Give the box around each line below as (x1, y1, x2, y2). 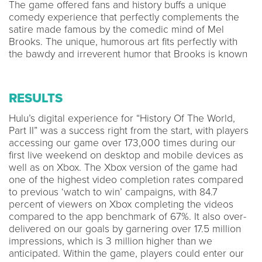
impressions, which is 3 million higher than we (9, 235, 212, 247)
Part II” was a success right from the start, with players (9, 124, 249, 137)
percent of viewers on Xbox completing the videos (9, 198, 233, 211)
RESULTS (9, 90, 63, 106)
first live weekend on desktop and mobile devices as (9, 149, 243, 161)
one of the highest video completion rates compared (9, 173, 243, 186)
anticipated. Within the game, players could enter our (9, 247, 244, 260)
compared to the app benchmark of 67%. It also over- (9, 210, 246, 223)
